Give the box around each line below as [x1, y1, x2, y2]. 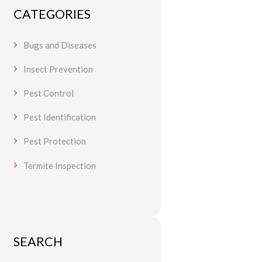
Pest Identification [23, 112, 96, 123]
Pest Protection [23, 136, 86, 147]
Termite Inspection [23, 160, 96, 171]
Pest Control [23, 88, 74, 99]
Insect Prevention [23, 63, 93, 74]
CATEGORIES [13, 6, 91, 22]
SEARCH [13, 234, 63, 250]
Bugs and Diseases [23, 39, 96, 50]
